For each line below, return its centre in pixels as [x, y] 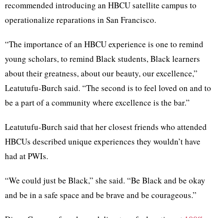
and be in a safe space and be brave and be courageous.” [102, 195]
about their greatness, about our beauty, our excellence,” [101, 73]
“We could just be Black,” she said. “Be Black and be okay [105, 180]
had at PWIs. [27, 156]
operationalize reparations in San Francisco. [82, 19]
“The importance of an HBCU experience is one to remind [104, 44]
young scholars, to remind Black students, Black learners [102, 58]
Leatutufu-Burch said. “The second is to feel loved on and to [108, 88]
